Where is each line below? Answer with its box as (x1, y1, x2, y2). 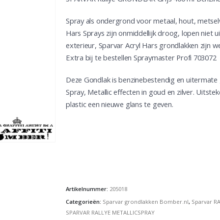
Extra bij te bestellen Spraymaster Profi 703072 (66, 53, 217, 63)
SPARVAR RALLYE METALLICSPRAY (66, 208, 155, 216)
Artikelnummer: (66, 185, 110, 192)
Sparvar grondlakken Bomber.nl (103, 197, 189, 205)
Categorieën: (66, 197, 103, 205)
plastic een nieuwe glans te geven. (66, 99, 173, 110)
